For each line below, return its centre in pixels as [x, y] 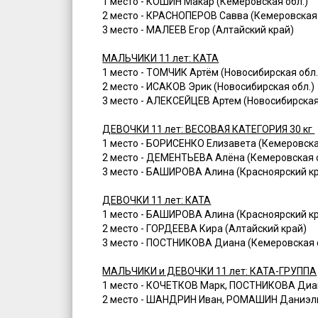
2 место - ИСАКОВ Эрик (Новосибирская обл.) [209, 87]
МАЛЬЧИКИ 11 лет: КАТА [161, 59]
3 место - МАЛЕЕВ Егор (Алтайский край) [198, 30]
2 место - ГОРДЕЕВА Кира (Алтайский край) [205, 229]
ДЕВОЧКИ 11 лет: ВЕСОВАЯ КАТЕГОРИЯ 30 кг [209, 130]
